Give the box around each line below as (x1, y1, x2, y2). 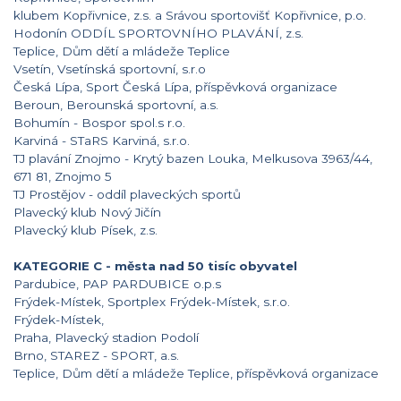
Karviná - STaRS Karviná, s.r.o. (13, 132, 190, 148)
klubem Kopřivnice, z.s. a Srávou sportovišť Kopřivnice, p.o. (13, 7, 366, 22)
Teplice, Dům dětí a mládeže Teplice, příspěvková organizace (13, 365, 379, 380)
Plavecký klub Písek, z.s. (13, 222, 158, 237)
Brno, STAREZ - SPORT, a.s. (13, 347, 211, 363)
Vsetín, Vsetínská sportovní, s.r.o (13, 61, 231, 76)
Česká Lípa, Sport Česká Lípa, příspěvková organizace (13, 79, 348, 94)
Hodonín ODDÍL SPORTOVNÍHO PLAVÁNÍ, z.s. (13, 25, 307, 40)
